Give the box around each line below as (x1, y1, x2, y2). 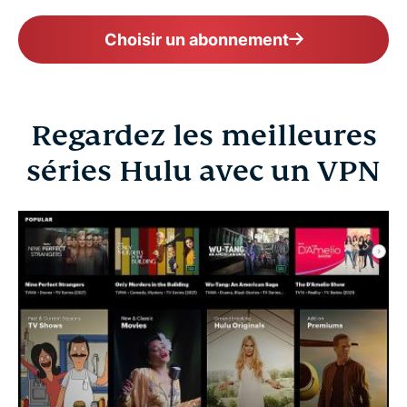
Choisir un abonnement (104, 30, 289, 49)
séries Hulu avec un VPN (26, 153, 381, 189)
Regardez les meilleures (30, 117, 377, 154)
